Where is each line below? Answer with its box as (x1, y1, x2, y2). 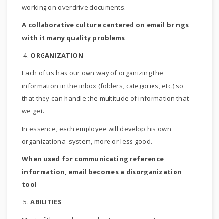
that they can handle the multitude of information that (22, 94, 189, 103)
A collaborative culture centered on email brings (22, 21, 189, 29)
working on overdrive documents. (22, 3, 126, 12)
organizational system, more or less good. (22, 137, 153, 146)
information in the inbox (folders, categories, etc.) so (22, 81, 184, 90)
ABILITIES (30, 197, 62, 206)
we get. (22, 107, 44, 115)
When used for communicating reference (22, 154, 164, 163)
